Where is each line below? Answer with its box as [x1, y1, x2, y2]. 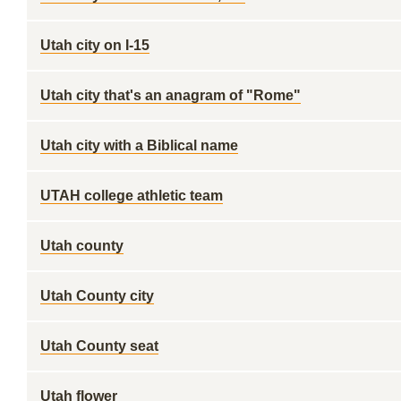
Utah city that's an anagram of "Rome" [40, 88, 301, 103]
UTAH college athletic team [40, 188, 223, 203]
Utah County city [40, 288, 154, 303]
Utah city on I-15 [40, 38, 149, 53]
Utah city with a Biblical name [40, 138, 238, 153]
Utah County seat [40, 338, 158, 354]
